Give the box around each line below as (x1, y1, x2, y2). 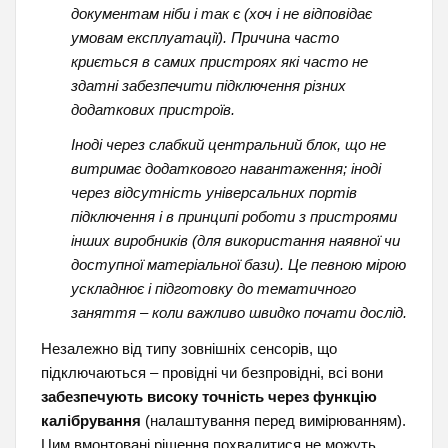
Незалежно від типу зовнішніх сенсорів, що (40, 339, 337, 357)
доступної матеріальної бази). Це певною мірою (70, 256, 406, 274)
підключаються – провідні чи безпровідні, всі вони (40, 363, 383, 381)
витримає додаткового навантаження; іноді (70, 160, 381, 178)
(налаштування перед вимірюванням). (140, 411, 406, 429)
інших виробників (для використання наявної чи (70, 232, 400, 250)
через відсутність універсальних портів (70, 184, 357, 202)
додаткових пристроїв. (70, 100, 235, 118)
